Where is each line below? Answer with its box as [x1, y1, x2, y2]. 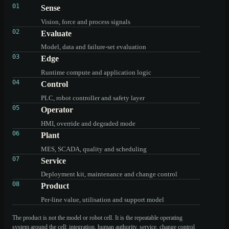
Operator [41, 105, 73, 114]
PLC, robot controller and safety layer [41, 94, 145, 102]
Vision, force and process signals [41, 17, 130, 26]
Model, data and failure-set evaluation [41, 43, 146, 51]
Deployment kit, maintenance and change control [41, 170, 177, 178]
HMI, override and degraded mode [41, 119, 135, 127]
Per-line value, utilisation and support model [41, 196, 164, 204]
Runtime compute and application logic [41, 68, 151, 77]
